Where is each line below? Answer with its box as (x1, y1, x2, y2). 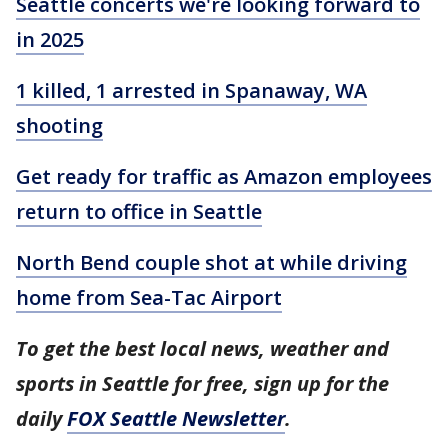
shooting (16, 112, 103, 139)
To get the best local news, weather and (16, 335, 389, 362)
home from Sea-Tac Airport (16, 284, 282, 311)
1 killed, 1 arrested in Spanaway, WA (16, 77, 367, 104)
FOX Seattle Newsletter (67, 405, 285, 432)
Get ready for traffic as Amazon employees (16, 163, 432, 190)
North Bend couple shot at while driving (16, 249, 407, 276)
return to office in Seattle (16, 198, 262, 225)
